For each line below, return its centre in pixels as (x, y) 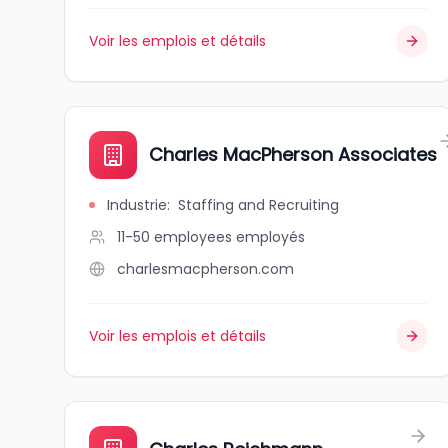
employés (270, 237)
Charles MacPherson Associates (293, 154)
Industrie (137, 205)
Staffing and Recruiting (258, 205)
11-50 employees (174, 237)
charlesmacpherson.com (205, 269)
